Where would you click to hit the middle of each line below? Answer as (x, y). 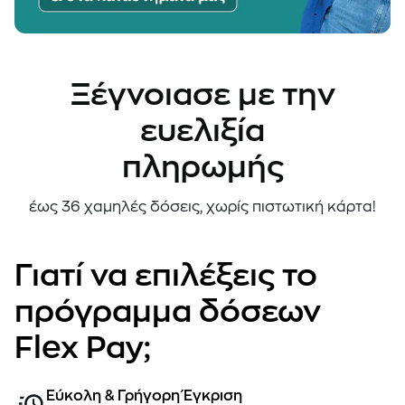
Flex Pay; (83, 348)
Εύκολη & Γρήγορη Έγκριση (144, 396)
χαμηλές (115, 207)
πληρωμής (202, 167)
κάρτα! (352, 207)
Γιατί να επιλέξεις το (166, 275)
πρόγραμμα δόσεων (168, 311)
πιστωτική (288, 207)
